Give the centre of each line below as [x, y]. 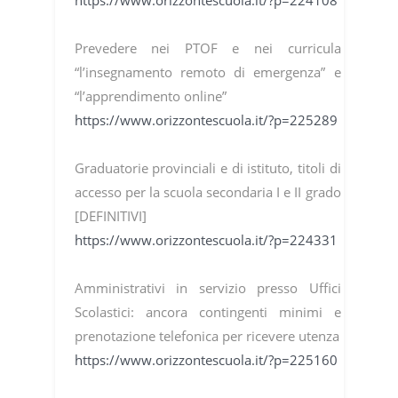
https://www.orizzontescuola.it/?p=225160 [206, 360]
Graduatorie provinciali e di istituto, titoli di [207, 168]
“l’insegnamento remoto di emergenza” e [207, 72]
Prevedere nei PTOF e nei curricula [207, 48]
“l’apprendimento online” [150, 96]
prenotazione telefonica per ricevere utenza [207, 336]
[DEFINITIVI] [110, 216]
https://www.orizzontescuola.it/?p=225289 [206, 120]
